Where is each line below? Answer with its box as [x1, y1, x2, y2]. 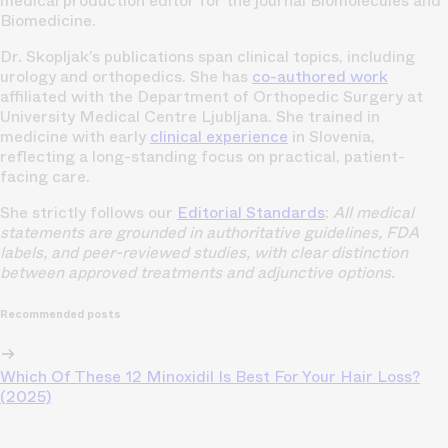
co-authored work [252, 65, 388, 88]
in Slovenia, [288, 125, 375, 148]
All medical [333, 201, 414, 224]
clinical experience [150, 125, 288, 148]
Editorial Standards [177, 201, 325, 224]
